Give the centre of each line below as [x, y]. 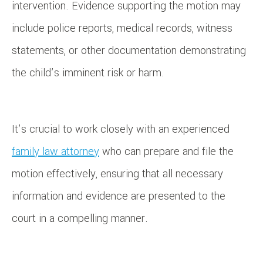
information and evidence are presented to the [119, 196]
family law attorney [55, 152]
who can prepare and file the [166, 152]
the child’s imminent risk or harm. [88, 73]
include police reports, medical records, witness [122, 28]
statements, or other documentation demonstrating [129, 51]
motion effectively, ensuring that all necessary [117, 174]
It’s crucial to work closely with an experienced [121, 129]
